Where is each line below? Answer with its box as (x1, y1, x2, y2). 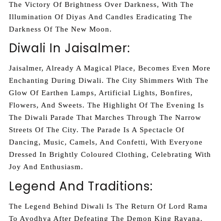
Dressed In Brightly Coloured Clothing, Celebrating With (9, 150, 211, 159)
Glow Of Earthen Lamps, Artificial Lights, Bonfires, (9, 89, 193, 97)
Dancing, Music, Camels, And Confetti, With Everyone (9, 138, 203, 147)
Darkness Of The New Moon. (9, 25, 112, 33)
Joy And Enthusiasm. (9, 163, 83, 171)
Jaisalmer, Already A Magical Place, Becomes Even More (9, 64, 211, 73)
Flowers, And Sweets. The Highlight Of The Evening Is (9, 101, 204, 110)
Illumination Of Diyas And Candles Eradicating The (9, 12, 192, 21)
